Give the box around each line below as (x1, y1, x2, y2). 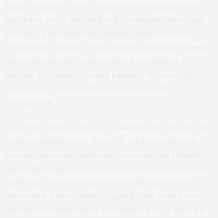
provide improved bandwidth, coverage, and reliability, (5, 150, 207, 160)
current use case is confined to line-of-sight (5, 83, 170, 93)
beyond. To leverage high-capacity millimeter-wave (5, 29, 196, 38)
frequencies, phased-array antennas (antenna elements (5, 42, 213, 52)
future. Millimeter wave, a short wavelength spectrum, (5, 1, 207, 11)
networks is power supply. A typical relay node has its (5, 191, 202, 200)
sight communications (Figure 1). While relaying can (5, 136, 197, 146)
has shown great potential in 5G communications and (5, 15, 204, 25)
